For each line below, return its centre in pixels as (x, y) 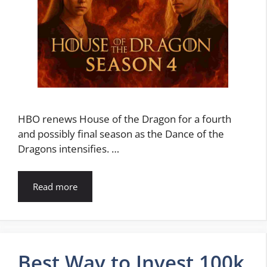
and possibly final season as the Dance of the (121, 133)
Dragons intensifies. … (69, 148)
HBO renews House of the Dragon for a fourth (125, 119)
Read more (55, 187)
